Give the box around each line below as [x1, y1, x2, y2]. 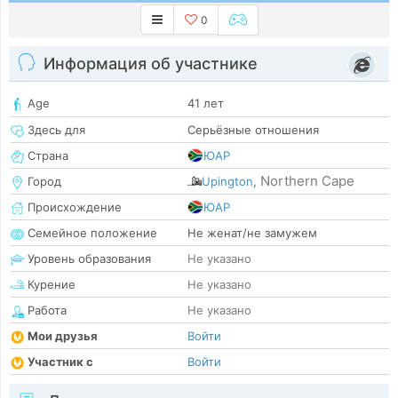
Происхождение [24, 200, 122, 215]
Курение [24, 277, 76, 292]
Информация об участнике [44, 54, 258, 74]
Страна [24, 148, 68, 163]
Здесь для [24, 123, 85, 138]
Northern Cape [260, 172, 354, 190]
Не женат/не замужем [187, 226, 317, 241]
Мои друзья [28, 329, 98, 344]
